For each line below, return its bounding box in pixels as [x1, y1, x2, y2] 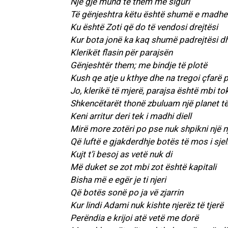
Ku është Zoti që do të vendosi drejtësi [70, 22, 218, 33]
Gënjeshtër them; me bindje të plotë [70, 60, 207, 71]
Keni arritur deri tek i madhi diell [70, 111, 191, 122]
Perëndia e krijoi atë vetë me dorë [70, 213, 198, 223]
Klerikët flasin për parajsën [70, 47, 173, 58]
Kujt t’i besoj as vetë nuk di [70, 149, 172, 160]
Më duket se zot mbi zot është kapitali [70, 162, 216, 173]
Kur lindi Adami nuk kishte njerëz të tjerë [70, 200, 223, 211]
